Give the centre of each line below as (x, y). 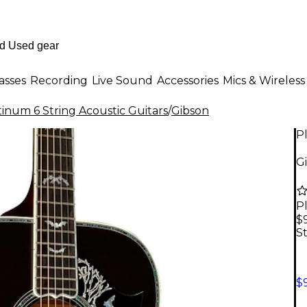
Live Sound (122, 80)
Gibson (190, 111)
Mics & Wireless (264, 80)
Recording (59, 80)
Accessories (188, 80)
